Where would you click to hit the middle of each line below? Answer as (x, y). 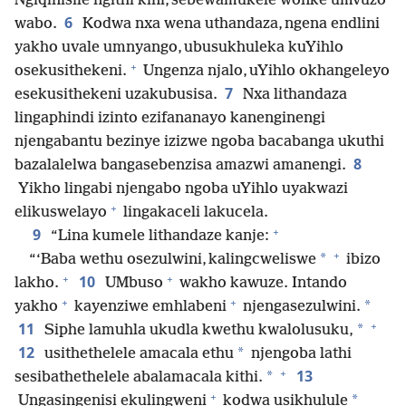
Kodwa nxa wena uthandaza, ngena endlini (229, 24)
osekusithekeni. (71, 72)
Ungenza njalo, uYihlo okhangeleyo (265, 72)
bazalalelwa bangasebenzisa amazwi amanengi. (180, 166)
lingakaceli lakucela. (194, 213)
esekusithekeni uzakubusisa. (116, 95)
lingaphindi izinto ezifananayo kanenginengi (170, 119)
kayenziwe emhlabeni (149, 307)
